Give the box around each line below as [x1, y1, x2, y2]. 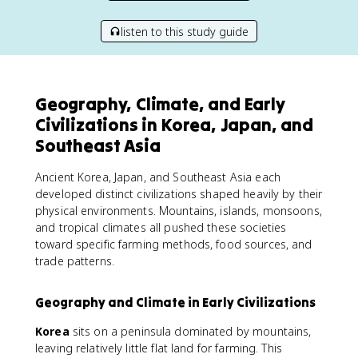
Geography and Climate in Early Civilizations [35, 294, 316, 310]
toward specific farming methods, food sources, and [35, 237, 312, 252]
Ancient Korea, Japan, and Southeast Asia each [35, 169, 280, 185]
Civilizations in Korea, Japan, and [35, 113, 313, 136]
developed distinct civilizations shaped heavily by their [35, 186, 323, 201]
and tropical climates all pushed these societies [35, 220, 287, 235]
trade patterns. [35, 253, 114, 268]
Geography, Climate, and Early [35, 93, 285, 115]
